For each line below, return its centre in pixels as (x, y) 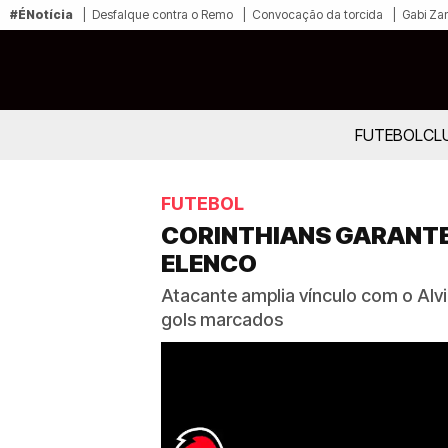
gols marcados (222, 319)
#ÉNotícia (41, 14)
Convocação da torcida (317, 14)
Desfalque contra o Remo (162, 14)
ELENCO (209, 263)
